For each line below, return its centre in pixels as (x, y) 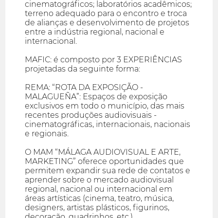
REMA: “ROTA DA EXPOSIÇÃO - (84, 88)
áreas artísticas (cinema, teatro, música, (100, 199)
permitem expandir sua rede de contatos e (108, 171)
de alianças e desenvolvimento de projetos (107, 23)
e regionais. (47, 134)
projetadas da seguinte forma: (83, 69)
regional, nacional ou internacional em (99, 189)
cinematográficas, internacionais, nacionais (108, 125)
